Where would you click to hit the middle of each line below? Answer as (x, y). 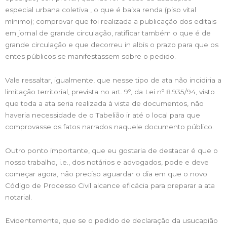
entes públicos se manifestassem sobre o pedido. (90, 56)
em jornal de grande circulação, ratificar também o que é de (108, 33)
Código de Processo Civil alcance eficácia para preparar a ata (110, 185)
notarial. (18, 197)
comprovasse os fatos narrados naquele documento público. (109, 126)
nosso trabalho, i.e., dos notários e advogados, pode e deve (107, 162)
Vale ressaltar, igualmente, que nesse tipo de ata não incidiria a (113, 80)
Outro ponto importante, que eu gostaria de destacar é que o (111, 150)
